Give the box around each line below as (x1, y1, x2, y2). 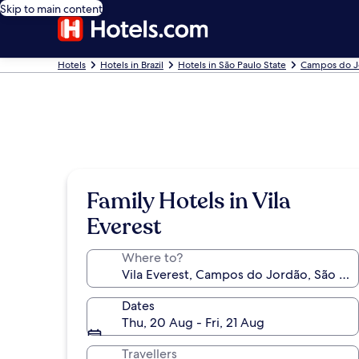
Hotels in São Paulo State (178, 58, 286, 71)
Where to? (122, 249, 183, 266)
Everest (87, 212, 161, 242)
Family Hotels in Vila (87, 186, 291, 216)
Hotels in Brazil (100, 58, 163, 71)
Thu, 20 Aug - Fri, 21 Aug (122, 314, 264, 331)
